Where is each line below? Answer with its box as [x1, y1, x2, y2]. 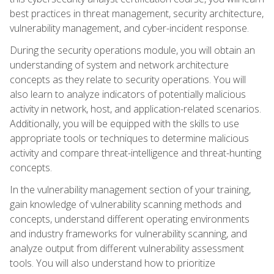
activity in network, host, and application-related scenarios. [10, 102, 261, 116]
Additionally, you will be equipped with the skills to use [10, 116, 239, 130]
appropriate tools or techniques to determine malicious [10, 131, 249, 145]
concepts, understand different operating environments [10, 212, 250, 226]
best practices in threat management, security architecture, [10, 6, 264, 20]
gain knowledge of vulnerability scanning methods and [10, 197, 242, 211]
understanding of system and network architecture [10, 57, 229, 72]
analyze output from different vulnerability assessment [10, 241, 244, 255]
